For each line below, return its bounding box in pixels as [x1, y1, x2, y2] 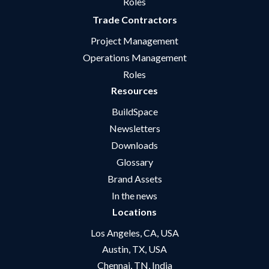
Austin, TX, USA [102, 243, 167, 255]
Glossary [116, 156, 153, 168]
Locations [112, 205, 157, 217]
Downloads [111, 139, 158, 151]
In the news [112, 189, 157, 201]
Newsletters [109, 122, 160, 134]
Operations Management [82, 51, 187, 63]
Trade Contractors [92, 13, 177, 25]
